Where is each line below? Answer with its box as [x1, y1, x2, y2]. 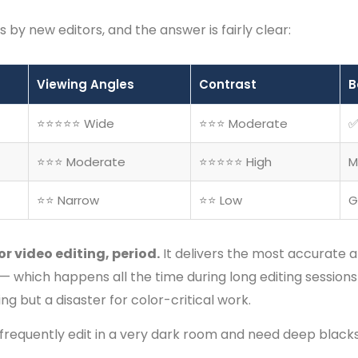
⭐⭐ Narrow [37, 192, 99, 209]
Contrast [199, 76, 257, 93]
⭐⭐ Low [199, 192, 242, 209]
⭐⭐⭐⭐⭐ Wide [37, 115, 114, 132]
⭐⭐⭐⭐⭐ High [199, 153, 272, 170]
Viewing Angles [37, 76, 134, 93]
